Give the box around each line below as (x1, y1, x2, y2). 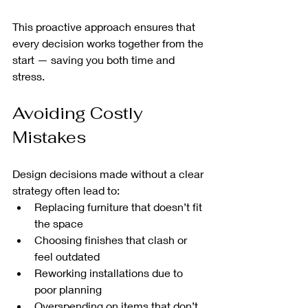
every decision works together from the (12, 36, 206, 50)
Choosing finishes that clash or (34, 233, 190, 247)
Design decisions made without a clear (12, 167, 206, 181)
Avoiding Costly (12, 102, 147, 124)
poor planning (34, 283, 102, 296)
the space (34, 217, 83, 230)
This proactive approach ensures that (12, 20, 198, 34)
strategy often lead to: (12, 184, 120, 197)
